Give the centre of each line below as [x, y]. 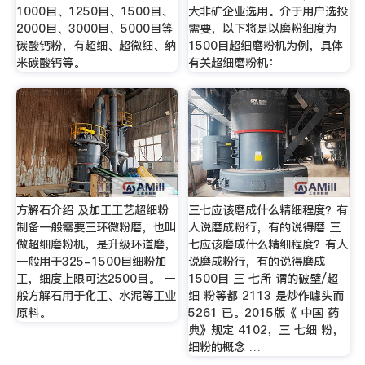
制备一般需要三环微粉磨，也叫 [96, 227]
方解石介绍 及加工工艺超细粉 [92, 210]
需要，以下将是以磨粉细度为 [263, 29]
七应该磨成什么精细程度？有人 [268, 244]
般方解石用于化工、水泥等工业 [96, 295]
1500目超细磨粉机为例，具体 [266, 46]
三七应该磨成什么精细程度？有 [268, 210]
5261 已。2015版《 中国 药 [264, 312]
